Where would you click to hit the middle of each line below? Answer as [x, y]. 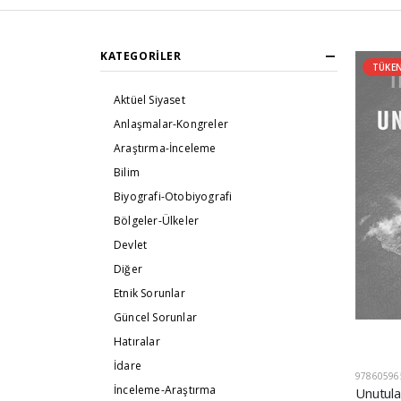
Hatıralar [137, 342]
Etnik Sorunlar [149, 294]
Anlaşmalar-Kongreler [171, 124]
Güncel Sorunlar [155, 318]
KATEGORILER [141, 56]
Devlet [131, 245]
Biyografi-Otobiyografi [173, 197]
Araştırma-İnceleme [165, 149]
